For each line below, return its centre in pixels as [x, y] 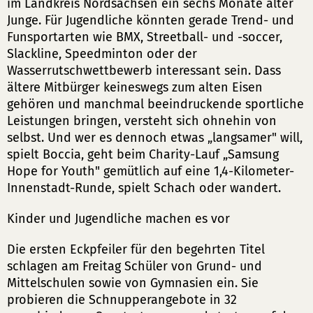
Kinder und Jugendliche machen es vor [118, 219]
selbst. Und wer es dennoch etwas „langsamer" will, [155, 138]
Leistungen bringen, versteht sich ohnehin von [142, 121]
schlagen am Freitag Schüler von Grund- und [134, 266]
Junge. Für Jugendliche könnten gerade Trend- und [151, 20]
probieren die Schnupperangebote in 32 [122, 300]
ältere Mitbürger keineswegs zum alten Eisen [135, 87]
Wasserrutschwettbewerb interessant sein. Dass [144, 71]
